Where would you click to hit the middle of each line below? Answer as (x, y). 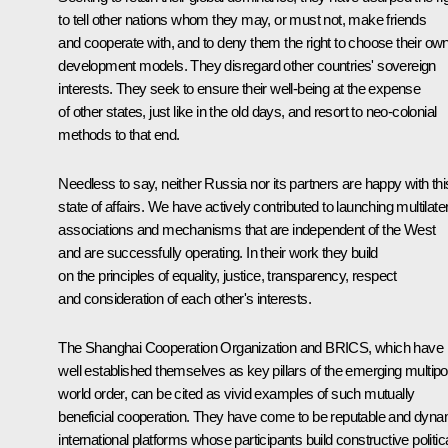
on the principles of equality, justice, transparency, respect (227, 275)
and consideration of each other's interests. (184, 298)
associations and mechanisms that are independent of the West (247, 229)
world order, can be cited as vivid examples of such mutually (236, 393)
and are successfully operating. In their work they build (218, 252)
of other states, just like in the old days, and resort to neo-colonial (247, 111)
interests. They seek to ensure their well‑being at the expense (239, 88)
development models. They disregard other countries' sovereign (247, 65)
